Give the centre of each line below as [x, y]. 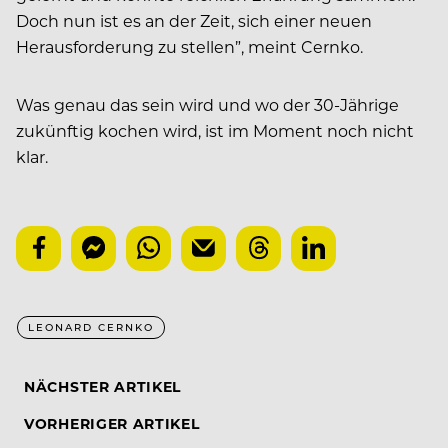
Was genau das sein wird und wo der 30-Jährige [207, 104]
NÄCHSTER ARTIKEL [103, 386]
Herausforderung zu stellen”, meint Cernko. [189, 46]
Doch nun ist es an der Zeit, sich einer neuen [194, 20]
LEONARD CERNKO [91, 326]
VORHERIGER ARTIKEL [112, 423]
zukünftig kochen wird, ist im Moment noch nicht [215, 130]
